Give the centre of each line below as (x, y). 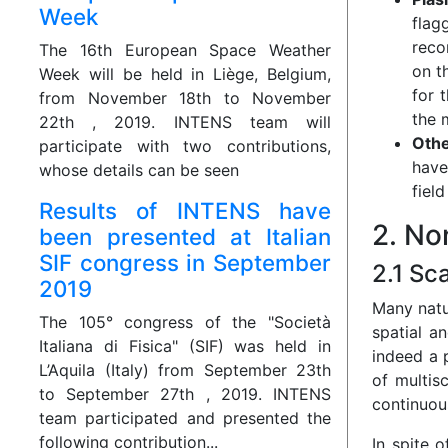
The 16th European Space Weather (185, 50)
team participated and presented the (185, 418)
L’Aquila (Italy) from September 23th (185, 370)
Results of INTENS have (185, 211)
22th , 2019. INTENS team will (185, 122)
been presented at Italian (185, 237)
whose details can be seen (139, 170)
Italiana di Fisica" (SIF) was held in (185, 346)
